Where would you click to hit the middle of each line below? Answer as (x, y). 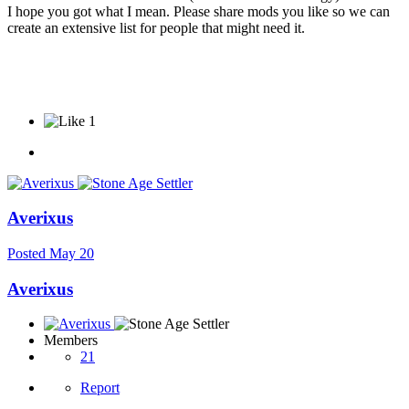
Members (71, 341)
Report (100, 388)
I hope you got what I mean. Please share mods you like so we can (199, 11)
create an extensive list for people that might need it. (156, 27)
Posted (28, 253)
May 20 (72, 253)
